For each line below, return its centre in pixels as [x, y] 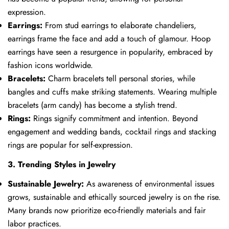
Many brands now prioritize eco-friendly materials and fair [107, 210]
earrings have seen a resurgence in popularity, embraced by [110, 52]
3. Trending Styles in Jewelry [62, 164]
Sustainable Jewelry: [46, 184]
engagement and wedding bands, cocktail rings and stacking [112, 131]
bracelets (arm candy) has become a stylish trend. [93, 105]
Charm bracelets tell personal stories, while [122, 78]
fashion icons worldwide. [50, 65]
